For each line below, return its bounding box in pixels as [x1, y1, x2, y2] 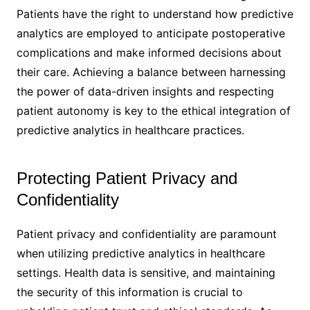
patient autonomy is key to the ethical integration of [16, 103, 291, 118]
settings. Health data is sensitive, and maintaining [16, 265, 275, 280]
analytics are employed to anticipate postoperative [16, 26, 285, 40]
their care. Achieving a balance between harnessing [16, 64, 286, 79]
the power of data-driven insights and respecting [16, 84, 274, 98]
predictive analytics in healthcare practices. [16, 122, 244, 137]
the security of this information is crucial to [16, 284, 243, 299]
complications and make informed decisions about [16, 45, 282, 60]
